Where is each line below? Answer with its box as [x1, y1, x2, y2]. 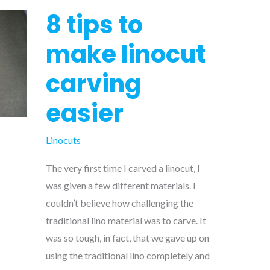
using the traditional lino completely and [46, 249, 210, 261]
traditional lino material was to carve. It [46, 214, 206, 226]
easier [46, 96, 124, 131]
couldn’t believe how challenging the [46, 196, 193, 209]
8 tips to [46, 8, 143, 42]
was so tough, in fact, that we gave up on [46, 231, 209, 243]
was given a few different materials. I [46, 179, 196, 191]
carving [46, 67, 141, 101]
